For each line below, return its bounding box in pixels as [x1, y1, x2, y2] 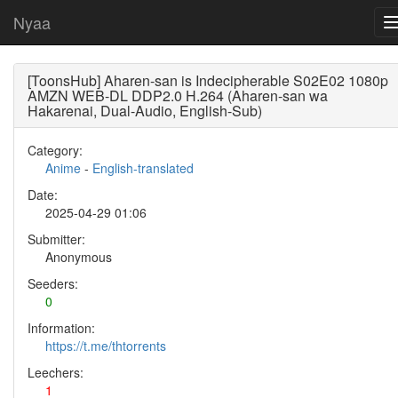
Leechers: [28, 363, 84, 381]
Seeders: [28, 275, 78, 292]
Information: [28, 319, 95, 337]
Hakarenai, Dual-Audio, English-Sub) [28, 100, 262, 121]
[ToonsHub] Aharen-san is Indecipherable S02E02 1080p [28, 70, 388, 91]
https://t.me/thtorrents [45, 337, 166, 354]
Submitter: [28, 230, 85, 248]
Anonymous [45, 248, 112, 266]
